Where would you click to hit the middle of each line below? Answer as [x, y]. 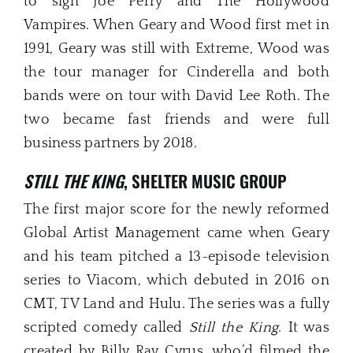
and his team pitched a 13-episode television [176, 257]
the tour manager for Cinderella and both [176, 72]
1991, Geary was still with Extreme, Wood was [176, 48]
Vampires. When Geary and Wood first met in [176, 25]
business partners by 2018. [111, 143]
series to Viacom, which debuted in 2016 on [176, 281]
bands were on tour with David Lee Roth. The [176, 96]
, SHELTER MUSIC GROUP [205, 180]
